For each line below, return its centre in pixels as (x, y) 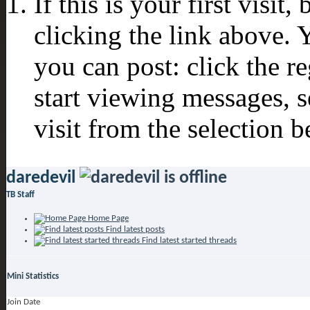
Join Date (24, 302)
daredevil (41, 179)
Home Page (107, 218)
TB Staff (20, 195)
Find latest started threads (188, 240)
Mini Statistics (33, 276)
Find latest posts (134, 229)
